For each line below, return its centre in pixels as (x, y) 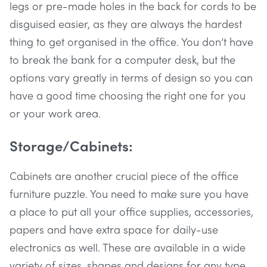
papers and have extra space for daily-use (114, 229)
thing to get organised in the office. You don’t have (131, 41)
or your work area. (55, 113)
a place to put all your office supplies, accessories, (131, 211)
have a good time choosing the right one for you (128, 95)
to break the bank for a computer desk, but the (122, 59)
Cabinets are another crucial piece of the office (124, 175)
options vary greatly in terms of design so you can (131, 77)
